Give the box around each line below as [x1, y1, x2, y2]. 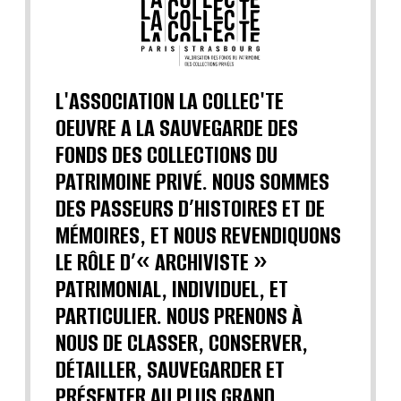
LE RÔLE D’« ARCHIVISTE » [55, 245, 268, 278]
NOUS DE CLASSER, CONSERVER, [55, 326, 308, 359]
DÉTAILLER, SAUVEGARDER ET [55, 353, 285, 386]
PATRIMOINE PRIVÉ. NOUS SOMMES [55, 165, 329, 198]
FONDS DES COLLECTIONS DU [55, 138, 277, 171]
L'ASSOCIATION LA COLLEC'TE [55, 84, 284, 117]
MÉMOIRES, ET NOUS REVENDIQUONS [55, 218, 341, 252]
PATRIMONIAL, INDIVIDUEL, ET [55, 272, 288, 305]
